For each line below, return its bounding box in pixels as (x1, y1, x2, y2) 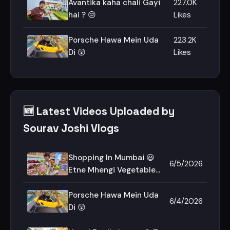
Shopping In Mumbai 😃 (68, 152, 155, 163)
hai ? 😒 (68, 10, 96, 20)
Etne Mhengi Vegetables (68, 165, 160, 175)
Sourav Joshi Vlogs (23, 122, 119, 135)
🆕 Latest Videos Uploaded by (23, 105, 175, 118)
